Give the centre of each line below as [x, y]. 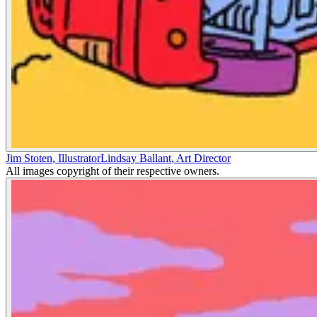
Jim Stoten [29, 158]
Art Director [203, 158]
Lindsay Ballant [136, 158]
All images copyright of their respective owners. [113, 171]
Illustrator [79, 158]
